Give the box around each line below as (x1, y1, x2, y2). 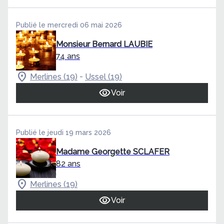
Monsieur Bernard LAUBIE (56, 39, 152, 49)
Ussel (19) (85, 71, 122, 81)
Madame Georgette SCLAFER (56, 146, 169, 156)
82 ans (56, 158, 80, 168)
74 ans (56, 51, 80, 61)
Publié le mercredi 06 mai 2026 (16, 21, 122, 29)
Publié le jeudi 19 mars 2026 (16, 128, 111, 136)
